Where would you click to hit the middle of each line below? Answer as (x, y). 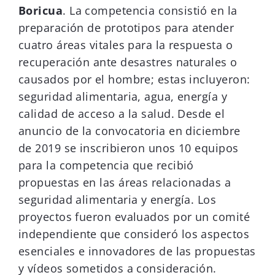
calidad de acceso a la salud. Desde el (122, 114)
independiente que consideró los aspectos (134, 234)
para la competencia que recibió (106, 165)
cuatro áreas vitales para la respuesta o (126, 45)
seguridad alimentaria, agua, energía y (123, 97)
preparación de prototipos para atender (126, 28)
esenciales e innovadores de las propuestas (137, 251)
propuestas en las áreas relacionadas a (125, 183)
